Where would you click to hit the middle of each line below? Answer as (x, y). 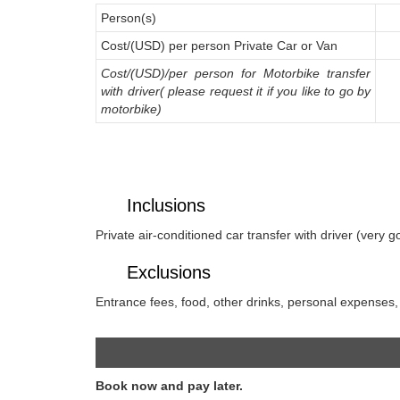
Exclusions (169, 273)
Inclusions (166, 206)
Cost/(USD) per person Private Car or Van (219, 46)
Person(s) (129, 18)
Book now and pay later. (169, 386)
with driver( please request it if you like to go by (236, 92)
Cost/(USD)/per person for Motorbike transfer (236, 74)
